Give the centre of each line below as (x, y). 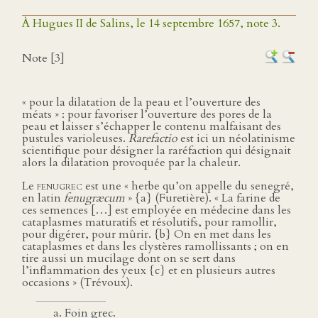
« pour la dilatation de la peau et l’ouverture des (141, 102)
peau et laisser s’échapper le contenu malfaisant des (152, 126)
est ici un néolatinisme (236, 138)
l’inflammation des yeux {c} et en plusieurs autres (149, 270)
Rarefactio (153, 138)
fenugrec (60, 186)
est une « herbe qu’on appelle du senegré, (188, 186)
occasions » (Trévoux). (77, 283)
